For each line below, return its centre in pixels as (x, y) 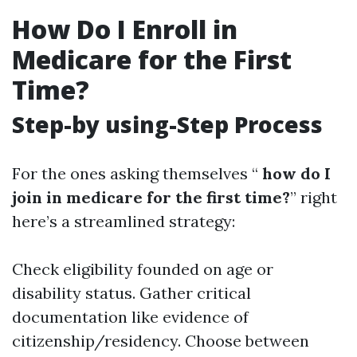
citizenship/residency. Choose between (161, 341)
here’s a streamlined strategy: (124, 221)
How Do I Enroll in (125, 29)
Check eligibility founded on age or (143, 269)
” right (314, 197)
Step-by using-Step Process (167, 124)
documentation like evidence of (130, 317)
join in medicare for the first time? (151, 197)
